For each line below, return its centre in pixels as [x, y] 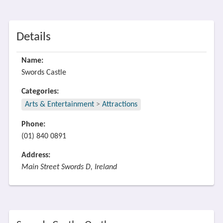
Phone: [33, 124]
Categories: [40, 92]
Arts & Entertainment [60, 105]
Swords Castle [44, 73]
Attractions [119, 105]
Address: [36, 155]
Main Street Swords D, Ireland [69, 167]
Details [33, 37]
